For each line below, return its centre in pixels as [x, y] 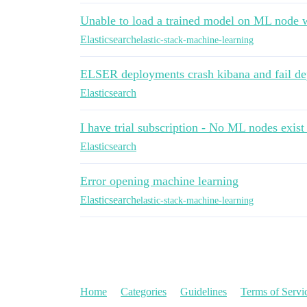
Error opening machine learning [159, 181]
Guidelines [204, 292]
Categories [144, 292]
